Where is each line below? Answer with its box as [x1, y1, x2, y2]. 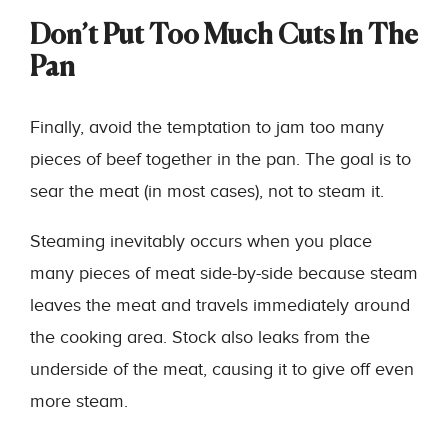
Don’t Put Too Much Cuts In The [30, 23, 418, 50]
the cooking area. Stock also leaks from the [30, 327, 370, 348]
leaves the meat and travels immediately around [30, 295, 410, 316]
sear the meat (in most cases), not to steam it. [30, 181, 384, 202]
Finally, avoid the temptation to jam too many [30, 117, 384, 138]
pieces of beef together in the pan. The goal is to [30, 149, 411, 170]
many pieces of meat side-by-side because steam [30, 263, 418, 284]
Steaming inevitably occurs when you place [30, 231, 372, 252]
